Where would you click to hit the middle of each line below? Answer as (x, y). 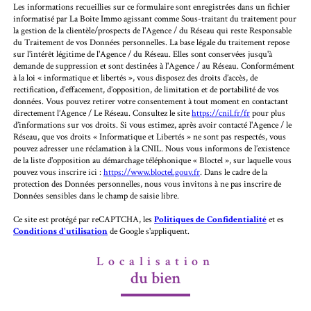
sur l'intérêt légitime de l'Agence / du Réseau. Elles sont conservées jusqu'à (143, 54)
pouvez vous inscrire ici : (58, 172)
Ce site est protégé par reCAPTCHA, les (84, 219)
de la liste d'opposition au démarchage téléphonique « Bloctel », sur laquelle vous (152, 160)
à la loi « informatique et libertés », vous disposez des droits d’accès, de (135, 78)
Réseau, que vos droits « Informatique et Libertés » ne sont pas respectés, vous (150, 137)
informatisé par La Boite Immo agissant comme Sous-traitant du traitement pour (155, 19)
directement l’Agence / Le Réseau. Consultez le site (102, 113)
